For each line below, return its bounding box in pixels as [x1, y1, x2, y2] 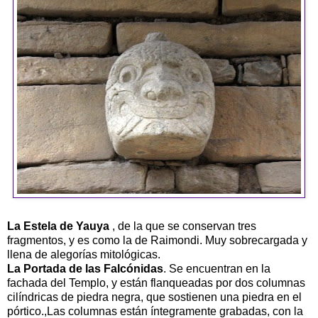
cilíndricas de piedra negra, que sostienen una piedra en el [7, 290, 302, 303]
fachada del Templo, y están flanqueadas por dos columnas [7, 276, 305, 289]
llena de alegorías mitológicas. [7, 248, 160, 261]
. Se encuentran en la [163, 262, 270, 275]
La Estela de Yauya [7, 219, 109, 232]
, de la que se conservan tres [109, 219, 256, 232]
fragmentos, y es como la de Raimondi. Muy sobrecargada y [7, 234, 307, 246]
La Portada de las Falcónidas [7, 262, 163, 275]
